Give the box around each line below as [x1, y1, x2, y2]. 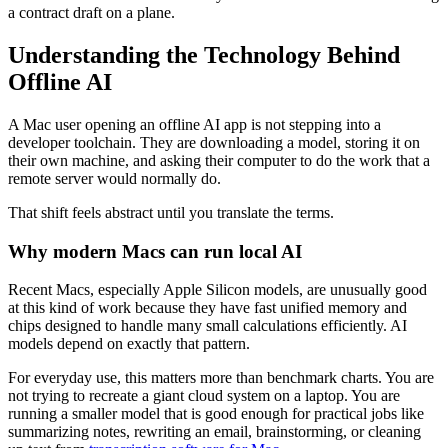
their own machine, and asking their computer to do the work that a [8, 151, 430, 169]
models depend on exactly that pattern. [8, 335, 250, 353]
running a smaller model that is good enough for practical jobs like [8, 405, 424, 423]
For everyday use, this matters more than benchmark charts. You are [8, 369, 434, 387]
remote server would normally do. [8, 169, 221, 187]
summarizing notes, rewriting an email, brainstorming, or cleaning [8, 423, 421, 441]
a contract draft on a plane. [8, 4, 175, 22]
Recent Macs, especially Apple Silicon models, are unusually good [8, 281, 427, 299]
